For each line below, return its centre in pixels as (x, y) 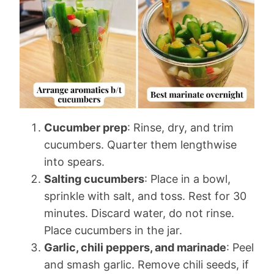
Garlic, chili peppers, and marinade (135, 247)
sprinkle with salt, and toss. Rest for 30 (145, 196)
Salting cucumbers (94, 179)
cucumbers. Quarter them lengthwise (140, 145)
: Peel (240, 247)
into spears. (74, 162)
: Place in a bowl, (187, 179)
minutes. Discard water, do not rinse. (139, 213)
